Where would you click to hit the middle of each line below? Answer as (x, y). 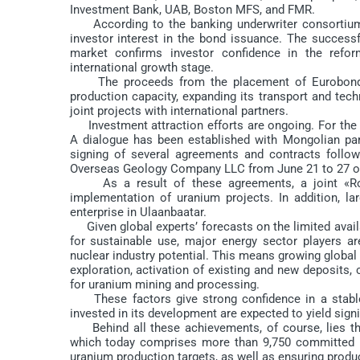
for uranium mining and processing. (164, 284)
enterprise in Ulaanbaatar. (138, 212)
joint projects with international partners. (179, 110)
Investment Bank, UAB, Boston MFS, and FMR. (192, 9)
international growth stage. (141, 67)
